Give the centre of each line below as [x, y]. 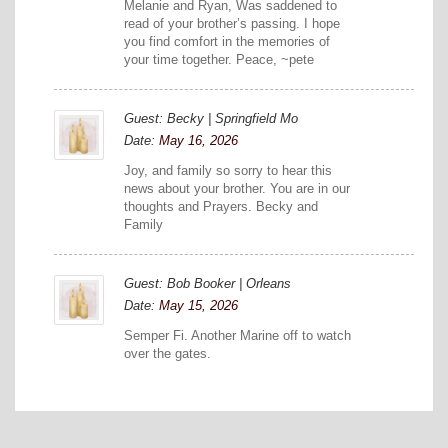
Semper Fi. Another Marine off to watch [237, 336]
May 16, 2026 [198, 141]
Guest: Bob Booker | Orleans [207, 284]
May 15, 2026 [198, 306]
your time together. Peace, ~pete [219, 60]
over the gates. [167, 354]
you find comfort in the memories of [227, 42]
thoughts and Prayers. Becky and [221, 207]
